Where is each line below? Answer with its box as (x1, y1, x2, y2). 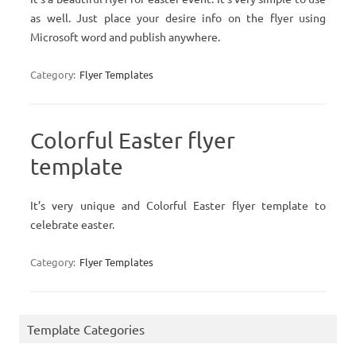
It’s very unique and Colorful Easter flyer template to (30, 198, 326, 212)
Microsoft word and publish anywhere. (30, 29, 220, 44)
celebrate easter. (30, 217, 114, 231)
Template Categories (27, 321, 145, 337)
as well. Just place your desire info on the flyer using (30, 10, 326, 25)
